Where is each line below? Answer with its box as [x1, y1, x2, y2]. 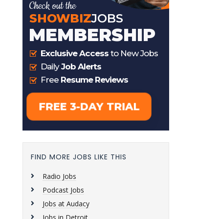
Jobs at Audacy [43, 199, 89, 208]
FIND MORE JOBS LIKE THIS [31, 152, 127, 162]
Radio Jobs [43, 172, 76, 181]
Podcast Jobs [43, 185, 84, 195]
